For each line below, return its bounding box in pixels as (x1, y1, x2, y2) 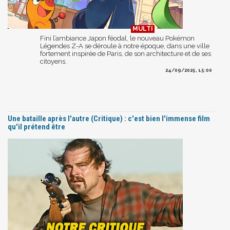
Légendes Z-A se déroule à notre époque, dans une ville (40, 42, 209, 50)
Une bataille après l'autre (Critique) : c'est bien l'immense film (8, 113, 210, 123)
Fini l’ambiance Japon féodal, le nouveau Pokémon (40, 34, 195, 42)
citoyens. (40, 57, 67, 65)
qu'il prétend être (8, 122, 65, 131)
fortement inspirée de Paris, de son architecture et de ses (40, 49, 211, 57)
